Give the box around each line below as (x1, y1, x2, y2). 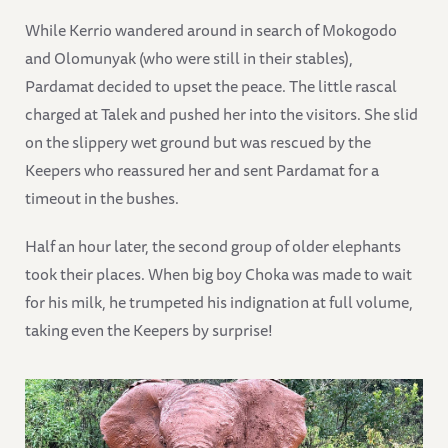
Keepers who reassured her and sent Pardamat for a (25, 157, 379, 184)
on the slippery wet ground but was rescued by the (25, 129, 371, 156)
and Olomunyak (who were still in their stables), (25, 45, 353, 72)
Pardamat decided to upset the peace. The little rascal (25, 73, 397, 100)
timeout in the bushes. (25, 185, 179, 212)
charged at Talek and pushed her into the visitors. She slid (25, 101, 418, 128)
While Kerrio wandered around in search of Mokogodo (25, 17, 397, 44)
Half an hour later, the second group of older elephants (25, 233, 401, 260)
